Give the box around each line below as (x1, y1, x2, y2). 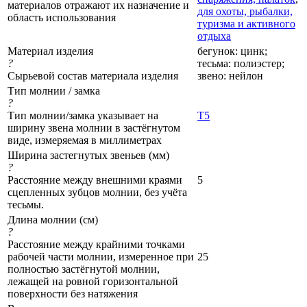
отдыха (197, 29, 231, 42)
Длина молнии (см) (8, 213, 98, 225)
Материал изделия (8, 45, 93, 57)
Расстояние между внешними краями (8, 173, 182, 186)
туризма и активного (197, 17, 295, 29)
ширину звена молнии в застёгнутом (8, 121, 180, 134)
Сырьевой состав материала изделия (8, 69, 178, 82)
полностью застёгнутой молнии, (8, 262, 160, 275)
